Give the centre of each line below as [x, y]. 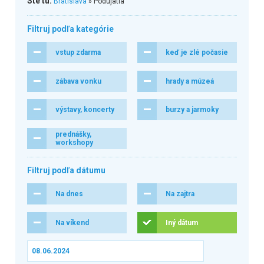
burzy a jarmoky [192, 110]
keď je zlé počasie [197, 52]
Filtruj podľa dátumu [66, 170]
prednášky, [73, 135]
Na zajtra [180, 194]
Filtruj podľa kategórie [70, 29]
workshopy [74, 143]
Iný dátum [181, 222]
